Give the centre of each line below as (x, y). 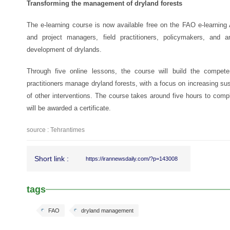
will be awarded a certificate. (69, 108)
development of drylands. (64, 50)
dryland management (107, 210)
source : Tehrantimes (56, 130)
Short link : (52, 159)
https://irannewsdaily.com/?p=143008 (132, 159)
